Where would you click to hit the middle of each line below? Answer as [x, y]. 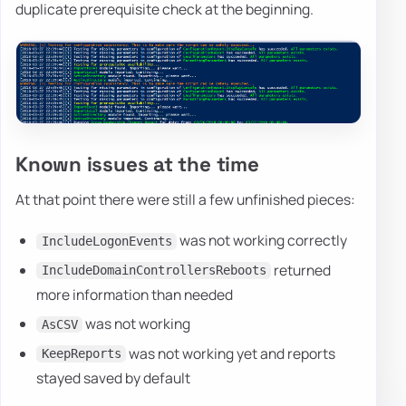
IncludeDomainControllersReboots [154, 271]
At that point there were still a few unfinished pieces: [185, 199]
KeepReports [81, 354]
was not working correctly [262, 241]
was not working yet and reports [231, 353]
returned [301, 270]
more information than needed [135, 294]
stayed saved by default [114, 377]
